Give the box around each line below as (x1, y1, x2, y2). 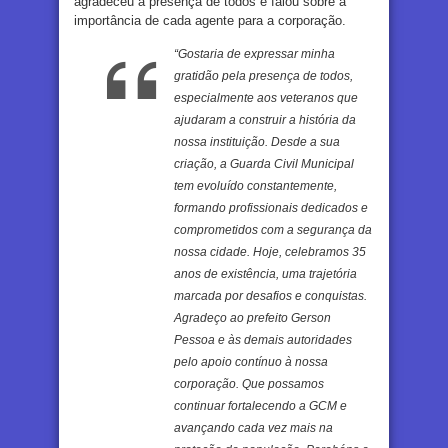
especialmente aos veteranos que (174, 91, 358, 106)
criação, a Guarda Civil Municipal (174, 157, 354, 172)
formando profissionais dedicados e (174, 201, 368, 216)
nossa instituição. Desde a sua (174, 135, 340, 150)
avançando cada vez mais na (174, 421, 333, 436)
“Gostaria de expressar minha (174, 47, 335, 62)
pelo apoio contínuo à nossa (174, 355, 328, 370)
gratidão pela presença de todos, (174, 69, 353, 84)
